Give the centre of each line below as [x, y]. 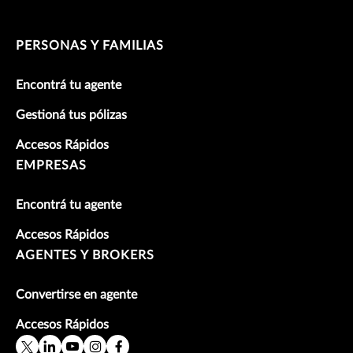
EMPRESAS [51, 166]
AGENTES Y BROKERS [85, 256]
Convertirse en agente [76, 295]
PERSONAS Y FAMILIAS [90, 46]
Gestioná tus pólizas [71, 115]
